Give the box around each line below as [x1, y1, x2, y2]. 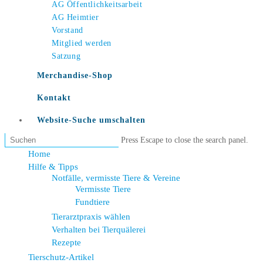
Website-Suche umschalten [37, 116, 146, 124]
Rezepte [52, 238, 81, 247]
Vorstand [52, 26, 83, 35]
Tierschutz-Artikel [28, 252, 94, 262]
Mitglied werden [52, 39, 112, 48]
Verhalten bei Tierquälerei [52, 225, 146, 234]
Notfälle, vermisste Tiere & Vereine [52, 173, 180, 183]
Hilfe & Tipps [28, 162, 78, 171]
